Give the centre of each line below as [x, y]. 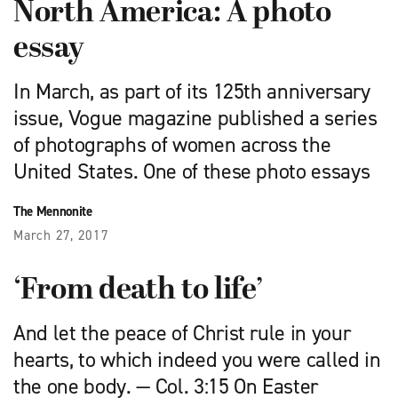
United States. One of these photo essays [192, 171]
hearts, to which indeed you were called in [197, 359]
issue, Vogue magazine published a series [195, 118]
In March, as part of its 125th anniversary [192, 91]
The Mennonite [53, 211]
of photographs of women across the [172, 144]
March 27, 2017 [61, 235]
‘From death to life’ [138, 291]
